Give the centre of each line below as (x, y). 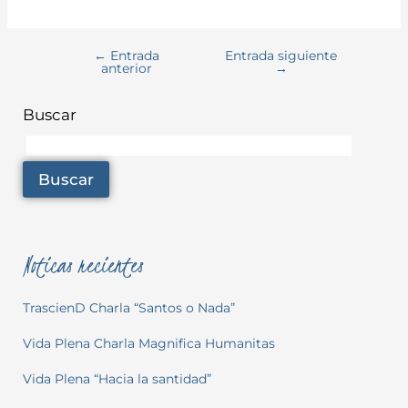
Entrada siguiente (281, 55)
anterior (127, 68)
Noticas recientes (82, 265)
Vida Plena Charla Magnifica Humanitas (148, 343)
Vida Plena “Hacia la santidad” (117, 378)
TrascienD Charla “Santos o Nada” (128, 308)
